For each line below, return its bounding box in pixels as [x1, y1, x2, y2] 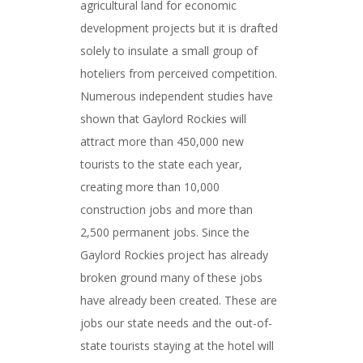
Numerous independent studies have [80, 88, 273, 104]
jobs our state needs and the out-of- [80, 315, 272, 331]
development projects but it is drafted [80, 20, 278, 36]
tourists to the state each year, [80, 156, 242, 172]
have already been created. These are [80, 293, 277, 308]
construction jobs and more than [80, 202, 253, 217]
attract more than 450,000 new [80, 134, 244, 149]
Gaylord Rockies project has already [80, 247, 268, 263]
